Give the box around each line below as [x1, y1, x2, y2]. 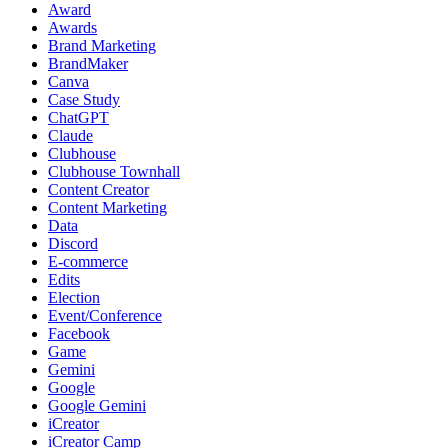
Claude [48, 126, 93, 144]
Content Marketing [48, 198, 167, 216]
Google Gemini [48, 396, 146, 414]
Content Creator [48, 180, 149, 198]
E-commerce [48, 252, 128, 270]
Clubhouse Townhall [48, 162, 180, 180]
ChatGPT [48, 108, 109, 126]
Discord [48, 234, 98, 252]
